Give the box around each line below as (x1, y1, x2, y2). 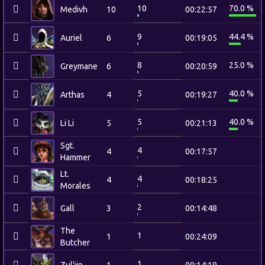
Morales (60, 181, 91, 190)
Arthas (60, 90, 85, 99)
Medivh (60, 5, 88, 14)
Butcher (60, 238, 90, 247)
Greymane (60, 62, 98, 71)
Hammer (60, 153, 91, 162)
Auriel (60, 33, 82, 43)
